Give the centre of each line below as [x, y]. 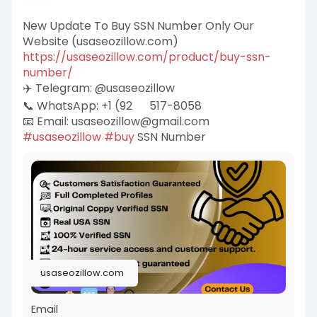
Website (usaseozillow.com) [100, 42]
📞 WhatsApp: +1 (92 [77, 106]
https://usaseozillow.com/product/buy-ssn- [146, 57]
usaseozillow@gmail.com [140, 122]
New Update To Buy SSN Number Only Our [138, 26]
